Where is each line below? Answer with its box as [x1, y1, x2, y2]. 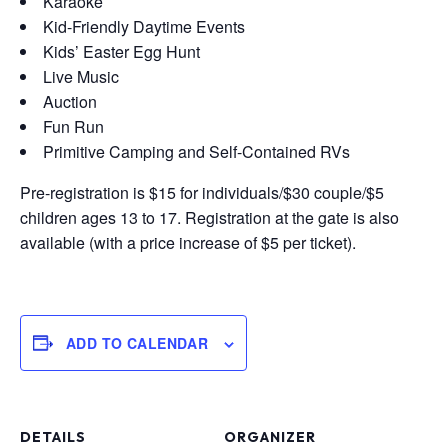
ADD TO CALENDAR [66, 332, 209, 353]
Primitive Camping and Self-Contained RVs [43, 139, 350, 163]
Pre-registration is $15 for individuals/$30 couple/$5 [20, 180, 384, 204]
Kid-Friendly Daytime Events [43, 14, 245, 38]
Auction [43, 89, 97, 113]
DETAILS [20, 427, 86, 446]
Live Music [43, 64, 119, 88]
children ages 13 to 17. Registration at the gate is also [20, 205, 399, 229]
